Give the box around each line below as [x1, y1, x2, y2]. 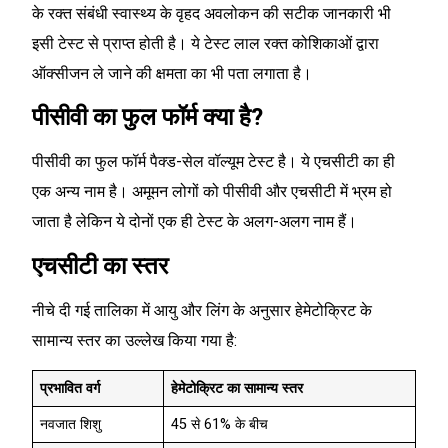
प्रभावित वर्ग [40, 380, 101, 398]
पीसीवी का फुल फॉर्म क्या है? [32, 103, 263, 132]
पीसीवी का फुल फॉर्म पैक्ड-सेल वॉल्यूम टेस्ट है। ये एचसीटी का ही [32, 152, 395, 172]
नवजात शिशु [40, 416, 102, 434]
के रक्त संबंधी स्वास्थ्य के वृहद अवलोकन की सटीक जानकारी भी [32, 3, 391, 23]
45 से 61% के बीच [171, 416, 269, 434]
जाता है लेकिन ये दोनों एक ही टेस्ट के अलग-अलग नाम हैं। [32, 212, 357, 232]
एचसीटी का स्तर [32, 251, 168, 280]
